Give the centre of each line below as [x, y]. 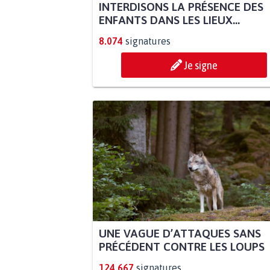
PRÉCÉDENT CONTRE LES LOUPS [181, 247]
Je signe [201, 65]
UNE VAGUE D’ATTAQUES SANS [180, 234]
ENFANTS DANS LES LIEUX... [169, 20]
